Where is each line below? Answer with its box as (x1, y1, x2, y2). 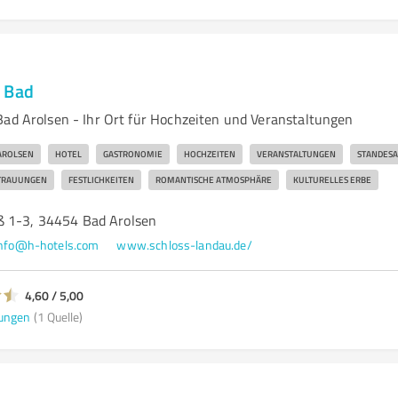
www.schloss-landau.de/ (116, 236, 252, 253)
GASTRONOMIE (102, 147, 163, 160)
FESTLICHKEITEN (68, 173, 134, 186)
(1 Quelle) (33, 307, 83, 325)
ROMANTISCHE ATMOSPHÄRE (155, 173, 272, 186)
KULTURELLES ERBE (292, 173, 371, 186)
